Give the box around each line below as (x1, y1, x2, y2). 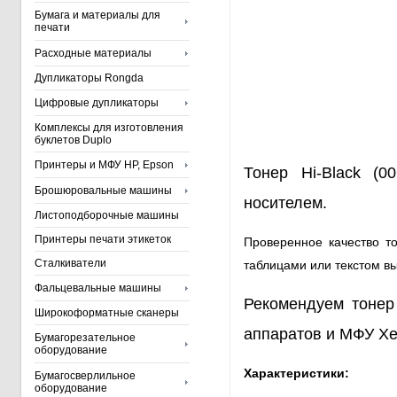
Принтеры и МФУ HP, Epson (35, 159, 174, 171)
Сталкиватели (35, 257, 106, 269)
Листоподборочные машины (35, 209, 179, 222)
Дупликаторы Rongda (35, 72, 144, 84)
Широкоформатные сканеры (35, 307, 179, 319)
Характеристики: (244, 366, 349, 380)
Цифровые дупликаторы (35, 97, 159, 109)
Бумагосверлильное (35, 370, 136, 382)
